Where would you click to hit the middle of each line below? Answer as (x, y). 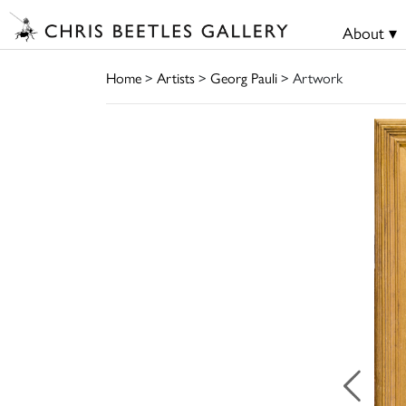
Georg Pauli (244, 77)
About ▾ (369, 32)
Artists (176, 77)
